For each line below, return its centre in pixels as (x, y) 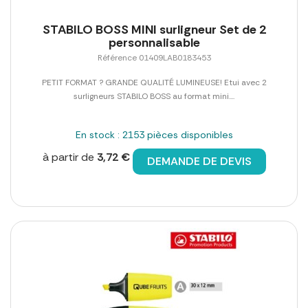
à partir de (69, 157)
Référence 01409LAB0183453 (154, 57)
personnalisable (154, 42)
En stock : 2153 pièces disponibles (154, 134)
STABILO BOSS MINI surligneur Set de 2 (154, 29)
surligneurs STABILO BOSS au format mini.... (154, 96)
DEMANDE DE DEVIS (199, 161)
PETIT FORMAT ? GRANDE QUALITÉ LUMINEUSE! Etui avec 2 (154, 82)
